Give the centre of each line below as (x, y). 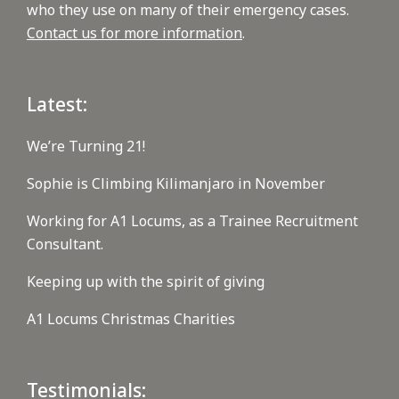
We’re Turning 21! (86, 147)
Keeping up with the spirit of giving (146, 282)
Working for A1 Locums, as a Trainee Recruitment (192, 221)
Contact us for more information (134, 33)
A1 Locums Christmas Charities (131, 319)
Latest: (57, 105)
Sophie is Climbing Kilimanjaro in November (176, 184)
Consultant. (65, 244)
